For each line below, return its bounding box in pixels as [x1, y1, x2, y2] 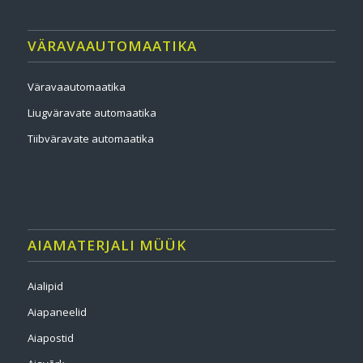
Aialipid [27, 278, 63, 293]
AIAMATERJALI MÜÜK [27, 235, 186, 254]
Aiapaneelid [27, 304, 87, 319]
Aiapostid [27, 330, 74, 345]
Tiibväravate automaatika [27, 131, 154, 147]
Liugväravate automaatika [27, 105, 156, 121]
